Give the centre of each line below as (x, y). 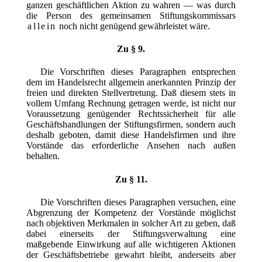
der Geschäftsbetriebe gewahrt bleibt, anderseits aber (131, 254)
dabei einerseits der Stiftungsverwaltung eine (131, 233)
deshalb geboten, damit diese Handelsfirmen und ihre (131, 135)
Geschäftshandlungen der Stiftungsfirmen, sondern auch (131, 125)
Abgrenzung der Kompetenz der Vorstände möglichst (131, 212)
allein (42, 26)
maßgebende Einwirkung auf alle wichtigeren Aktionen (131, 244)
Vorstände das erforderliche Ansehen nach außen (131, 146)
